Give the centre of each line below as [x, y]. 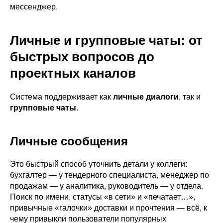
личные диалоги [146, 97]
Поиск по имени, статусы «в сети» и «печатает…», [103, 197]
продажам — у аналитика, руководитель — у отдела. [107, 186]
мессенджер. [34, 7]
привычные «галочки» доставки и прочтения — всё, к [109, 208]
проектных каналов [73, 73]
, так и [190, 97]
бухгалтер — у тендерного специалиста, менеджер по [110, 175]
